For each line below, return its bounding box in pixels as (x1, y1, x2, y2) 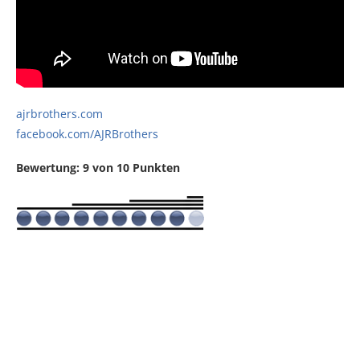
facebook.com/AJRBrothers (16, 126, 158, 142)
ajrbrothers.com (16, 106, 103, 122)
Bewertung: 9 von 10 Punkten (16, 160, 180, 176)
